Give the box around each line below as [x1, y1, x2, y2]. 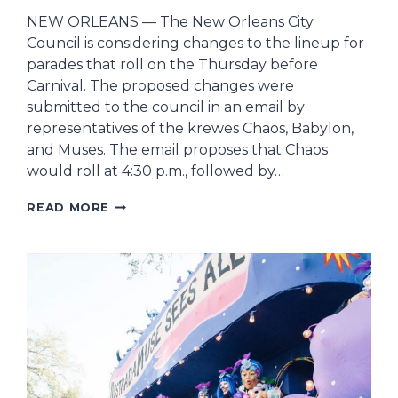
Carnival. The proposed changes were [27, 77, 295, 95]
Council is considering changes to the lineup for [27, 35, 365, 52]
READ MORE [27, 201, 110, 215]
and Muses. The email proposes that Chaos [27, 141, 329, 159]
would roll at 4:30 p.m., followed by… [27, 163, 285, 180]
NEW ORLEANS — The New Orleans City [27, 13, 314, 31]
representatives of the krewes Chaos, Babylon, [27, 120, 354, 138]
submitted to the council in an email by [27, 99, 306, 116]
